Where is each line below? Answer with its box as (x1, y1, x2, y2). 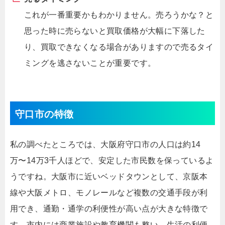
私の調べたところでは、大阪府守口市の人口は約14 (10, 140, 201, 149)
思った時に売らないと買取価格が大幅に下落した (24, 27, 205, 36)
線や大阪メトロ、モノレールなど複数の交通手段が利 (10, 188, 208, 197)
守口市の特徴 (15, 109, 74, 120)
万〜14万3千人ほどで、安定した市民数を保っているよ (10, 156, 214, 165)
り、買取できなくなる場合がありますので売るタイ (24, 43, 214, 52)
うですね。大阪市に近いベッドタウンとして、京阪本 (10, 172, 208, 181)
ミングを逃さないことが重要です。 (24, 59, 156, 68)
